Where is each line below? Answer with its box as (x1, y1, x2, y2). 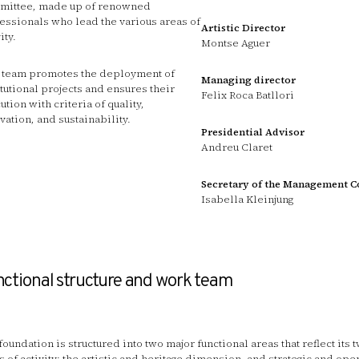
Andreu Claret (201, 139, 273, 154)
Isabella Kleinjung (201, 192, 294, 207)
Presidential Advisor (201, 124, 305, 139)
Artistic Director (201, 20, 286, 34)
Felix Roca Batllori (201, 87, 295, 102)
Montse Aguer (201, 35, 271, 50)
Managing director (201, 72, 296, 87)
